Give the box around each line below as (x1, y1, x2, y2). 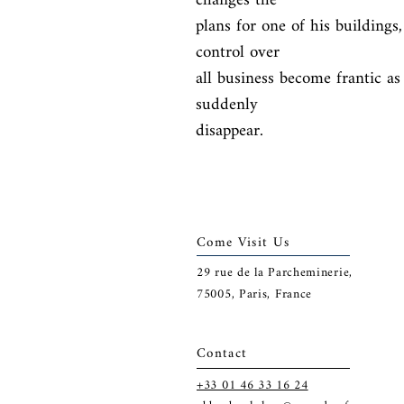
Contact (197, 340, 248, 368)
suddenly (196, 87, 258, 123)
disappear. (196, 114, 263, 149)
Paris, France (238, 281, 313, 308)
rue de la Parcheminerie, (210, 260, 353, 286)
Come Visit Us (197, 229, 290, 257)
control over (196, 35, 280, 70)
